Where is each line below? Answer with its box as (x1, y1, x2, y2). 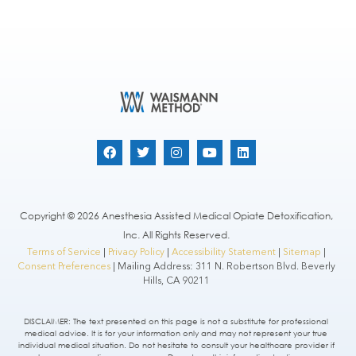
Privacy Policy (107, 246, 164, 258)
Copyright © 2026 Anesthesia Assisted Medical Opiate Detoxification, (19, 209, 333, 223)
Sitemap (282, 246, 321, 258)
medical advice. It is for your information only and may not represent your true (25, 327, 327, 339)
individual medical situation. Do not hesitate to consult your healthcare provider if (17, 339, 335, 351)
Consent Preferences (17, 260, 110, 273)
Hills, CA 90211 (142, 274, 210, 287)
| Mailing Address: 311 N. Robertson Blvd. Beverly (110, 260, 335, 273)
